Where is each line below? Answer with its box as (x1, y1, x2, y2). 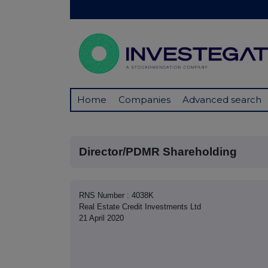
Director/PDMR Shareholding (79, 145, 237, 159)
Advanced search (182, 94, 261, 106)
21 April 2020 (79, 214, 124, 223)
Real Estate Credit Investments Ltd (79, 202, 201, 212)
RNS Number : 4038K (79, 191, 154, 200)
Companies (118, 94, 170, 106)
